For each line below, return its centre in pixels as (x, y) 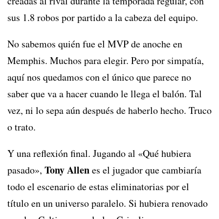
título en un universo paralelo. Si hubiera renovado (108, 203)
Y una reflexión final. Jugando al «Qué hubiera (99, 153)
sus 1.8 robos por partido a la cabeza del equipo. (103, 18)
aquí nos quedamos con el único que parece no (99, 77)
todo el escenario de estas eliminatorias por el (98, 187)
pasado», (26, 170)
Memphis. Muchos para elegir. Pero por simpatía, (106, 61)
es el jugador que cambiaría (145, 170)
